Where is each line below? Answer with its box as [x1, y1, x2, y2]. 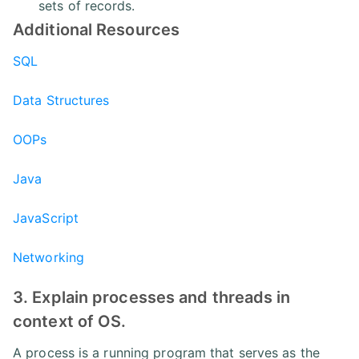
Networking [13, 249, 84, 266]
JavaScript [13, 210, 79, 227]
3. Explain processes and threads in [13, 288, 291, 308]
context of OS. [13, 312, 127, 332]
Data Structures [13, 92, 110, 109]
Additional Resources [13, 20, 179, 40]
